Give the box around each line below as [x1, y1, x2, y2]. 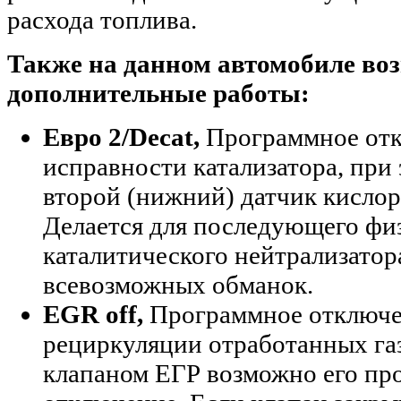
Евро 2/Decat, [43, 123, 200, 152]
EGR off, [43, 300, 143, 329]
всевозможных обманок [43, 270, 307, 300]
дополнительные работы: [7, 79, 310, 108]
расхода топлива [7, 5, 191, 35]
